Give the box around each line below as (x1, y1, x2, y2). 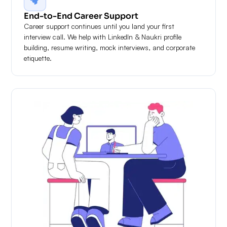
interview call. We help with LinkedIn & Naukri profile (24, 32, 182, 41)
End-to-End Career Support (24, 10, 139, 21)
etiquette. (24, 53, 52, 62)
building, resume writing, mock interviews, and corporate (24, 43, 196, 52)
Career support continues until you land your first (24, 21, 175, 30)
